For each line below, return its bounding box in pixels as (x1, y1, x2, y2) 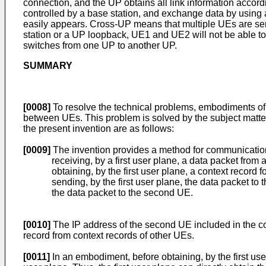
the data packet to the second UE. (52, 188, 193, 198)
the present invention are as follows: (23, 123, 174, 134)
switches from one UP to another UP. (23, 40, 177, 50)
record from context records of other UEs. (23, 230, 194, 240)
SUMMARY (23, 61, 72, 71)
